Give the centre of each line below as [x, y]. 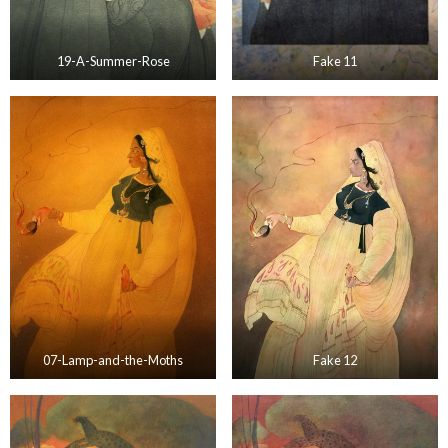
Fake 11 [335, 60]
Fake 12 [335, 360]
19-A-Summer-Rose [113, 60]
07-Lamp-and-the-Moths [113, 360]
